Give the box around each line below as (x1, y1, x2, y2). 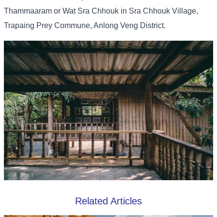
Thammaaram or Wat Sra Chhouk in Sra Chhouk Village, (4, 7, 198, 15)
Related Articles (75, 196, 142, 207)
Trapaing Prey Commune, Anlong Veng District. (4, 21, 166, 30)
